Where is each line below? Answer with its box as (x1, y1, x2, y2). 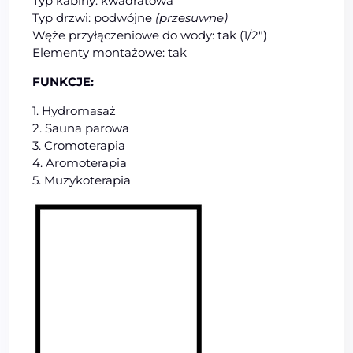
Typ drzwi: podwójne (32, 9, 156, 25)
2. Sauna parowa (32, 120, 130, 136)
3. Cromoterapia (32, 137, 126, 153)
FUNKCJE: (32, 73, 95, 89)
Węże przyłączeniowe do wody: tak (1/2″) (32, 27, 268, 43)
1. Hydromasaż (32, 102, 117, 118)
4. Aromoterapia (32, 154, 128, 170)
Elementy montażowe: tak (32, 44, 188, 60)
